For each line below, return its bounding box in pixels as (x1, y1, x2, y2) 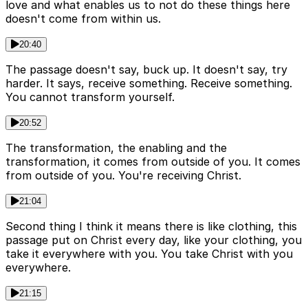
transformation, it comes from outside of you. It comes (5, 155, 300, 169)
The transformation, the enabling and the (5, 141, 227, 155)
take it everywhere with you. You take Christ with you (5, 247, 293, 261)
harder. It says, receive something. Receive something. (5, 76, 292, 91)
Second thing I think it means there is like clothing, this (5, 219, 297, 234)
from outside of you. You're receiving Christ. (5, 168, 241, 183)
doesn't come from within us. (5, 12, 161, 26)
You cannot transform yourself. (5, 90, 175, 104)
